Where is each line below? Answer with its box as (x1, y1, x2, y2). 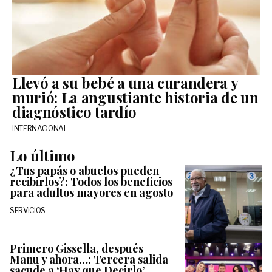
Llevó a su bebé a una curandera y (12, 72, 238, 92)
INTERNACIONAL (12, 123, 68, 133)
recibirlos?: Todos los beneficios (10, 174, 172, 189)
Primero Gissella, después (10, 240, 143, 256)
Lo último (10, 145, 76, 165)
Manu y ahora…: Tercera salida (10, 251, 168, 267)
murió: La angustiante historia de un (12, 87, 259, 107)
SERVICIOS (10, 205, 46, 215)
